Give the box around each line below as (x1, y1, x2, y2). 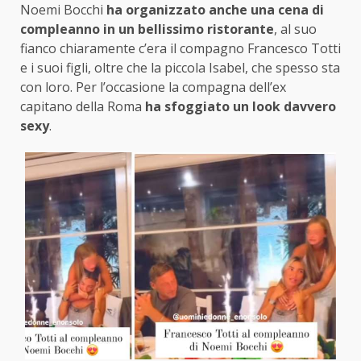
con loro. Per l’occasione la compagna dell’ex (20, 77, 286, 96)
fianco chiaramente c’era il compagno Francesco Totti (20, 39, 341, 57)
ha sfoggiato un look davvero (145, 97, 336, 115)
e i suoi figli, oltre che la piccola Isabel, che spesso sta (20, 58, 340, 77)
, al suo (274, 19, 317, 38)
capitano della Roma (20, 97, 145, 115)
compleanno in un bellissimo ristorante (20, 19, 274, 38)
